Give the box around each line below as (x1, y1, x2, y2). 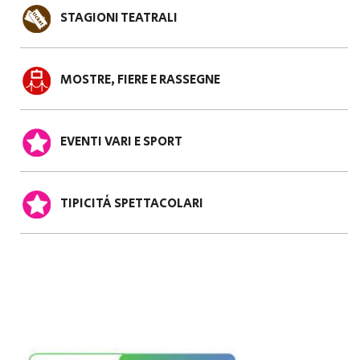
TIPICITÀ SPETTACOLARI (60, 194, 203, 213)
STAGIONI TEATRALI (60, 8, 178, 27)
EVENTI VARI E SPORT (60, 132, 182, 151)
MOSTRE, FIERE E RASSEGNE (60, 70, 220, 89)
